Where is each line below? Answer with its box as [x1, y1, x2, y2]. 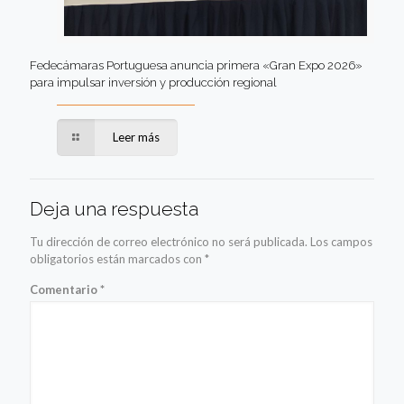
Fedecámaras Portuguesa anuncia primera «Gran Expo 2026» [30, 58, 363, 72]
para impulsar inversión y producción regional [30, 75, 277, 89]
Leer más [113, 129, 161, 144]
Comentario [30, 281, 100, 297]
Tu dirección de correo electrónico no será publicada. [30, 234, 308, 249]
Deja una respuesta [30, 197, 198, 220]
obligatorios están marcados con [30, 251, 205, 266]
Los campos [310, 234, 372, 249]
